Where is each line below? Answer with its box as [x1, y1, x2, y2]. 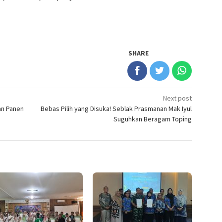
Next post [163, 94, 192, 103]
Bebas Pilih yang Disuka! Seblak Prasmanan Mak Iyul [41, 104, 192, 113]
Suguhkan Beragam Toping [113, 114, 192, 124]
